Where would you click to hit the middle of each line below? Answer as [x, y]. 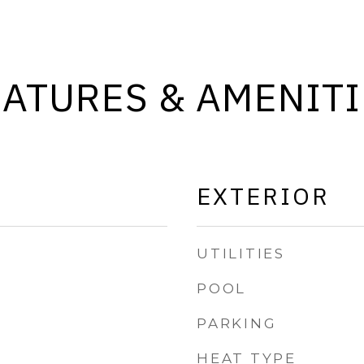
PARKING [237, 323]
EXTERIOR [263, 196]
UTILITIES [241, 253]
